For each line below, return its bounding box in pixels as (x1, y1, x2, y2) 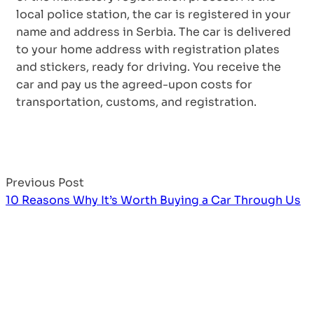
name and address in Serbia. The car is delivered (16, 24, 291, 39)
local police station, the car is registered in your (16, 6, 291, 22)
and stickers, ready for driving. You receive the (16, 59, 281, 74)
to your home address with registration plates (16, 41, 280, 57)
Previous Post (6, 175, 84, 190)
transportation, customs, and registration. (16, 94, 257, 109)
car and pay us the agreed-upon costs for (16, 76, 252, 92)
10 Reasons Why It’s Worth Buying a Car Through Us (6, 192, 301, 207)
